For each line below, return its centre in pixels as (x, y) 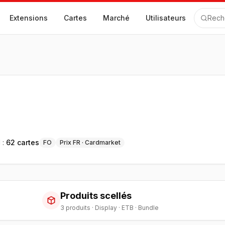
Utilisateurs (166, 18)
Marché (116, 18)
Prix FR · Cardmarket (90, 142)
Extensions (29, 18)
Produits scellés (96, 196)
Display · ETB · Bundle (127, 208)
